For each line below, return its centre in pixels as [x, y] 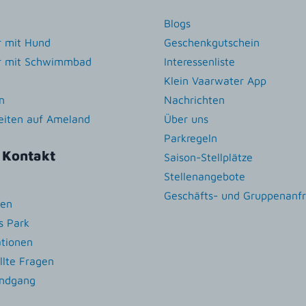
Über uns [186, 119]
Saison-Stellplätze [208, 157]
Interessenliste [199, 61]
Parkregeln [191, 138]
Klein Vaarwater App [215, 80]
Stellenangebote [205, 176]
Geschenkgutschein [212, 42]
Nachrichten [194, 99]
